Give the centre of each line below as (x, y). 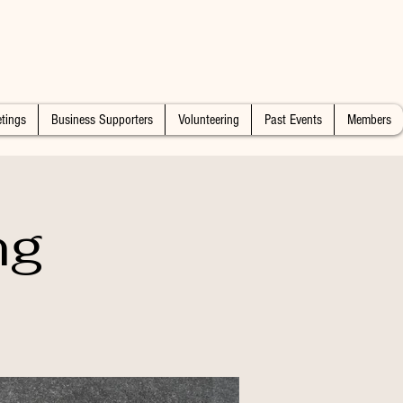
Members (369, 120)
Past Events (293, 120)
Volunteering (208, 120)
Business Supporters (102, 120)
